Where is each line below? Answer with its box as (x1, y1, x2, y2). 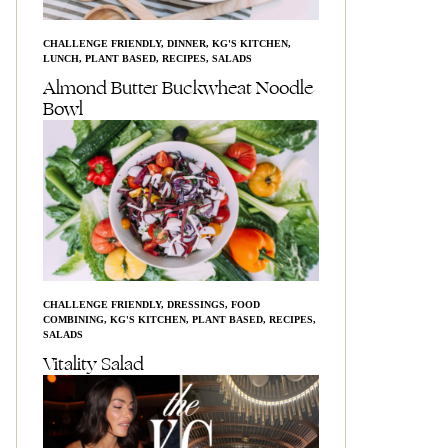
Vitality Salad (43, 350, 144, 378)
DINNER (167, 38, 206, 49)
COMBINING (43, 314, 104, 325)
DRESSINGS (167, 299, 225, 310)
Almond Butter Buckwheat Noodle (43, 74, 313, 102)
